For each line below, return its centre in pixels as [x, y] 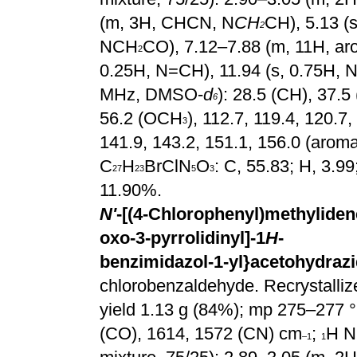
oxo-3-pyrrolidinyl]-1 [182, 238]
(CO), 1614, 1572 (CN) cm [201, 333]
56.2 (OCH [141, 118]
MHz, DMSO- [151, 94]
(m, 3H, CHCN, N [167, 23]
